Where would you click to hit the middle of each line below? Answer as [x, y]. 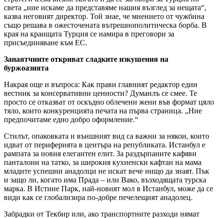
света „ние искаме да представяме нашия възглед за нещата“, [105, 8]
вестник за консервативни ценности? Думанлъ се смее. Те [100, 93]
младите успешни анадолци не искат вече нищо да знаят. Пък [107, 171]
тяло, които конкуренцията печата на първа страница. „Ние [103, 111]
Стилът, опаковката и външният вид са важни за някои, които [107, 136]
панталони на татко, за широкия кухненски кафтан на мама [103, 163]
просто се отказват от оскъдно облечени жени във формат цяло [109, 102]
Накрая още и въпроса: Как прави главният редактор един [101, 85]
